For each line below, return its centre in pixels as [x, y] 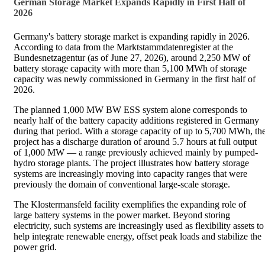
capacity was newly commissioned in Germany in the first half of [135, 79]
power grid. [35, 247]
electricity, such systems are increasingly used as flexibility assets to [139, 225]
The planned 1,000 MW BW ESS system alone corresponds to [130, 109]
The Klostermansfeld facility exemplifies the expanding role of [130, 204]
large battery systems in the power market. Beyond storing [122, 215]
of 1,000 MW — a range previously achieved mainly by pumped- [136, 152]
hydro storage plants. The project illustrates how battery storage [131, 163]
